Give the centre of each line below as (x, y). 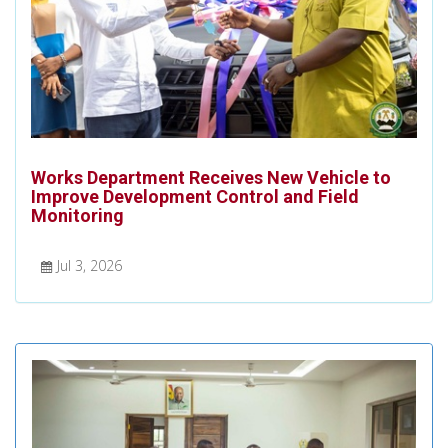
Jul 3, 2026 (89, 265)
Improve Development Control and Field (195, 196)
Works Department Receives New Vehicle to (211, 177)
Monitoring (77, 215)
